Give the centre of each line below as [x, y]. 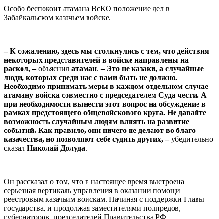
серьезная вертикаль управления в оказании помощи [92, 190]
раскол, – [20, 68]
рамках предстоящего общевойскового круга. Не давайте [105, 112]
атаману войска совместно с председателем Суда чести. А [105, 95]
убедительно [191, 139]
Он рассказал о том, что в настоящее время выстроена [94, 181]
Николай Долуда [56, 148]
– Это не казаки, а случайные [152, 68]
